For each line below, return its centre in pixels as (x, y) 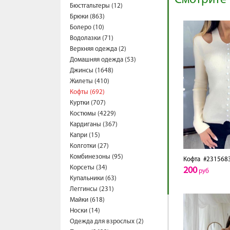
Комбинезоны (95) (97, 157)
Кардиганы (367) (94, 124)
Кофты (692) (87, 92)
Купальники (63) (93, 178)
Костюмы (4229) (93, 114)
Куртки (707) (88, 103)
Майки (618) (87, 200)
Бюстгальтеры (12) (96, 6)
